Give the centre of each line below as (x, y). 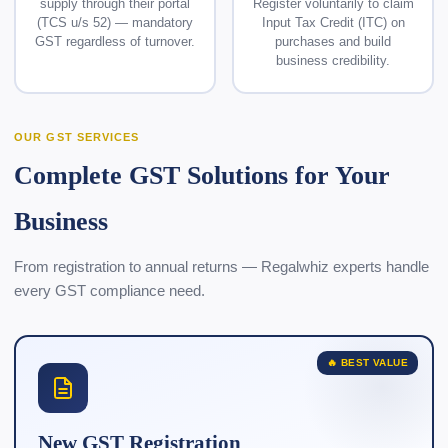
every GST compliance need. (109, 290)
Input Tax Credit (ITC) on (333, 22)
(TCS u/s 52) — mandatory (115, 22)
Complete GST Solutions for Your (202, 175)
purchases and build (333, 41)
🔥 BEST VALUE (367, 362)
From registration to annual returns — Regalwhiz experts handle (221, 266)
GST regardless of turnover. (115, 41)
